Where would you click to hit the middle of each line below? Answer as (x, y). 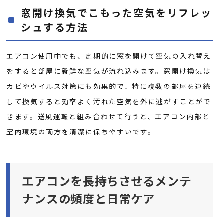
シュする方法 (55, 27)
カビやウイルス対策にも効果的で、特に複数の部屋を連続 (109, 86)
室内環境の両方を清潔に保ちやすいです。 (81, 132)
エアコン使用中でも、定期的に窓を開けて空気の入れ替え (109, 56)
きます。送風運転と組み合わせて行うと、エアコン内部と (109, 117)
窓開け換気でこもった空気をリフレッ (117, 13)
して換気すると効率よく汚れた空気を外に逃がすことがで (109, 101)
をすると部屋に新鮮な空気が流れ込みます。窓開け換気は (109, 71)
